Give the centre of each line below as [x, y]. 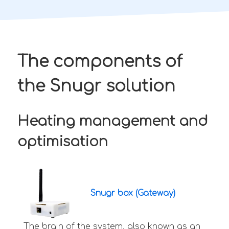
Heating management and [112, 121]
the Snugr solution [96, 86]
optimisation [63, 141]
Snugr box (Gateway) [133, 193]
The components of [100, 61]
